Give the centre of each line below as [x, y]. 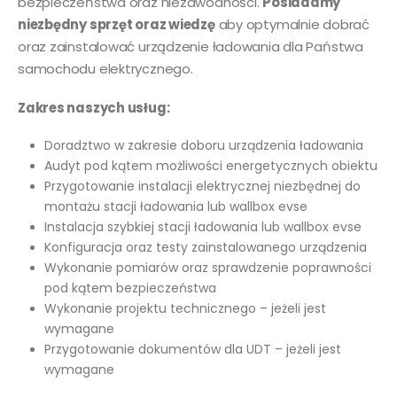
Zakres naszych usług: [94, 107]
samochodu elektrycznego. [105, 69]
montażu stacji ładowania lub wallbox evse [175, 206]
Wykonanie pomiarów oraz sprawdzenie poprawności [207, 267]
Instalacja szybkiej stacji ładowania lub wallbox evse [202, 226]
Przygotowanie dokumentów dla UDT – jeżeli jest [192, 349]
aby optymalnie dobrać [292, 25]
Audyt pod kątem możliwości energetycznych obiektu [210, 165]
